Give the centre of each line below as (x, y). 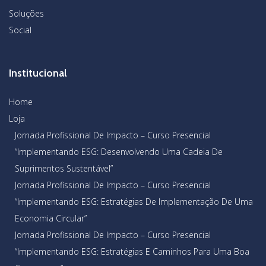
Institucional (38, 73)
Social (20, 30)
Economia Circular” (51, 218)
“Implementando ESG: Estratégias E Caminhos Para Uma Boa (132, 251)
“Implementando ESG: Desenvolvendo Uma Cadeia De (119, 151)
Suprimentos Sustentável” (64, 168)
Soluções (26, 13)
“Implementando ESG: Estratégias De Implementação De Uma (134, 201)
